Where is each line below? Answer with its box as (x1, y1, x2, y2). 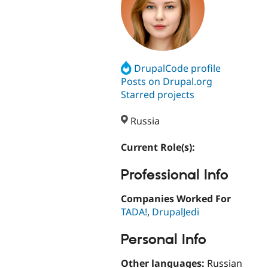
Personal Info (121, 231, 206, 249)
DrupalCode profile (134, 61, 221, 75)
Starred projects (121, 87, 194, 101)
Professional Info (121, 166, 229, 185)
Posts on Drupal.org (121, 74, 212, 88)
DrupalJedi (152, 205, 199, 218)
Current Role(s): (121, 141, 197, 154)
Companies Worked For (121, 191, 231, 205)
